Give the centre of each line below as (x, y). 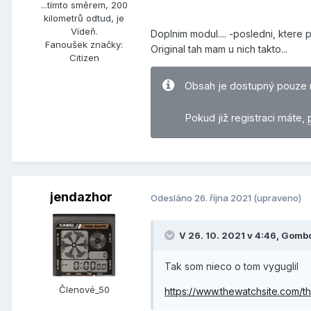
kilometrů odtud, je (84, 18)
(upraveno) (277, 197)
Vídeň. (84, 31)
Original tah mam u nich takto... (219, 49)
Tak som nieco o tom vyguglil (232, 267)
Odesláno (173, 197)
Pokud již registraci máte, (246, 118)
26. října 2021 (224, 197)
